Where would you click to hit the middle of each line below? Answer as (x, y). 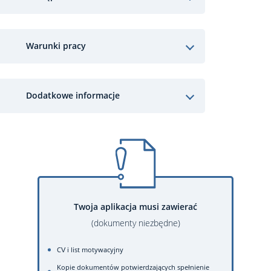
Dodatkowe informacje (73, 95)
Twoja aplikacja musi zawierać (135, 206)
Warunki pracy (56, 46)
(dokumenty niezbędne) (135, 223)
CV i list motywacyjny (90, 249)
